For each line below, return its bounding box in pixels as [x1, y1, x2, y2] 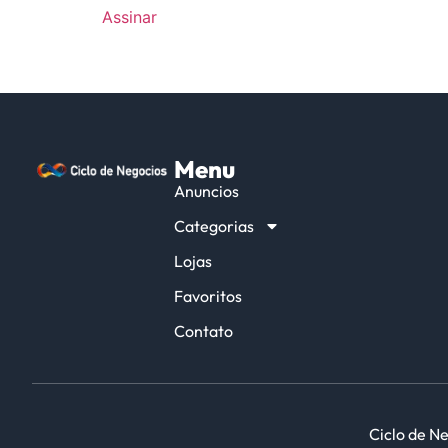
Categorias [174, 216, 255, 237]
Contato [174, 321, 234, 342]
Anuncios [174, 181, 240, 202]
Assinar [102, 7, 157, 28]
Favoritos [174, 286, 243, 307]
